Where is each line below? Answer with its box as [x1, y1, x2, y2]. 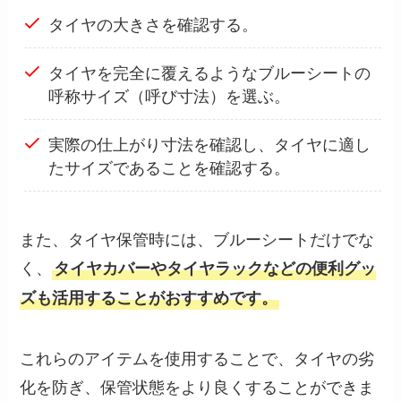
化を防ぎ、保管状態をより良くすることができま [20, 374, 375, 398]
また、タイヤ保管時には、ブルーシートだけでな [20, 226, 375, 250]
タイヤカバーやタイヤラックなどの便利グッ [54, 255, 377, 279]
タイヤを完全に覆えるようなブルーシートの [47, 60, 371, 84]
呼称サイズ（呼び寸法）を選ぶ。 [47, 83, 290, 107]
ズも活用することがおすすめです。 [20, 285, 278, 309]
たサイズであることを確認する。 [47, 155, 290, 179]
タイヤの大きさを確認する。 [47, 12, 258, 36]
